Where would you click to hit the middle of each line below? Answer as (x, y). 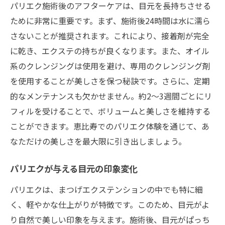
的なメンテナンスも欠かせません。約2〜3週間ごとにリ (111, 96)
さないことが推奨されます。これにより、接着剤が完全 (110, 35)
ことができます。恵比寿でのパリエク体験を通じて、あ (110, 126)
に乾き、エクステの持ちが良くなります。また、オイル (110, 50)
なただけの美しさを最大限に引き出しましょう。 (98, 141)
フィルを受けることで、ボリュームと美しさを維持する (110, 111)
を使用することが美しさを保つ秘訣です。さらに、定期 (110, 81)
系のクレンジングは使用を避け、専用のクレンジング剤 (110, 66)
